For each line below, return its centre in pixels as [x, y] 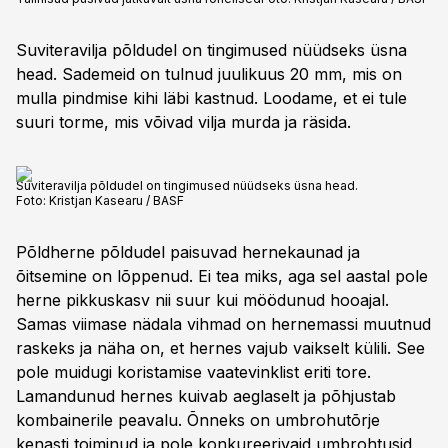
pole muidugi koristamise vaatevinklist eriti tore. [193, 372]
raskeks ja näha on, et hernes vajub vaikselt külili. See [220, 348]
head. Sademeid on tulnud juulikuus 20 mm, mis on [209, 74]
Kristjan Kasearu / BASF [116, 200]
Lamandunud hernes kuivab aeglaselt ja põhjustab [206, 396]
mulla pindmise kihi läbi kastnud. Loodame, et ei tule [211, 98]
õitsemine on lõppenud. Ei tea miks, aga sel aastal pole [222, 276]
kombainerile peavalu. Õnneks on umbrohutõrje [198, 420]
